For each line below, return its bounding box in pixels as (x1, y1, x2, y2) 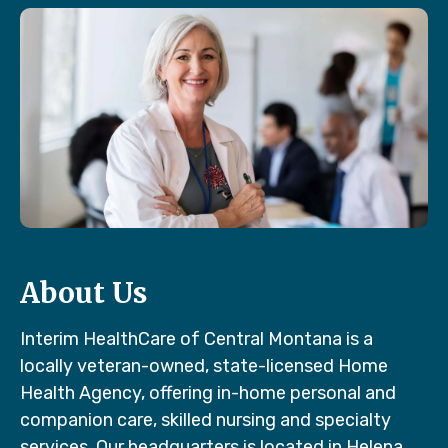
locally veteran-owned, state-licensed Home (20, 354, 388, 377)
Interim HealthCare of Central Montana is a (20, 327, 373, 350)
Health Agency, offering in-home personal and (20, 381, 396, 404)
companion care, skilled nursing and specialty (20, 408, 391, 431)
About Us (20, 274, 147, 311)
